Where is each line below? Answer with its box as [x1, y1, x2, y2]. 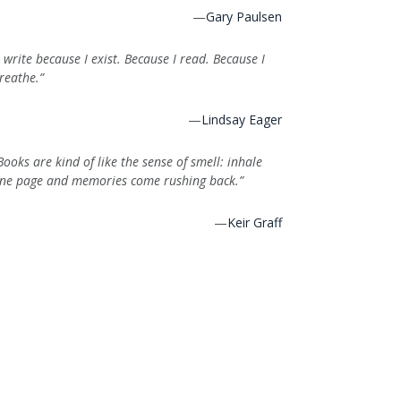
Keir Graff [227, 214, 282, 232]
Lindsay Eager [201, 111, 282, 129]
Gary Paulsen [206, 8, 282, 26]
